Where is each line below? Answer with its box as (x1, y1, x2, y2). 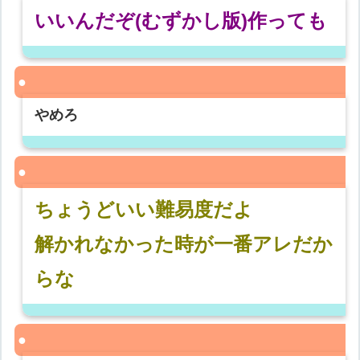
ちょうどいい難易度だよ (35, 198, 254, 221)
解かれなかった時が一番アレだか (35, 233, 333, 256)
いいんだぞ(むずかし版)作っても (35, 10, 328, 32)
